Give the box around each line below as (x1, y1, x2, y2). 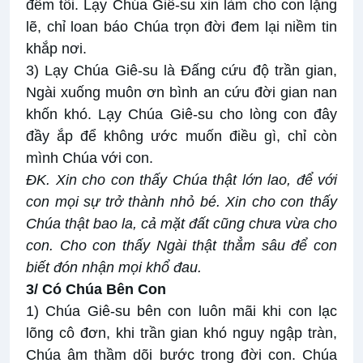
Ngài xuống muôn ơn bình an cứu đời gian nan (26, 84, 337, 101)
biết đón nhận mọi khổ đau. (26, 259, 202, 276)
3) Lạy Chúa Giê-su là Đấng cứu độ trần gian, (26, 62, 337, 79)
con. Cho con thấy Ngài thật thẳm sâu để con (26, 237, 337, 254)
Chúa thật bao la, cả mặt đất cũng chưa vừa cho (26, 216, 337, 233)
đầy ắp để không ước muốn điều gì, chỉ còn (26, 128, 337, 145)
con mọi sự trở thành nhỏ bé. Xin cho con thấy (26, 194, 337, 211)
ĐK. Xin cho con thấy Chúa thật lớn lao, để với (26, 172, 337, 189)
